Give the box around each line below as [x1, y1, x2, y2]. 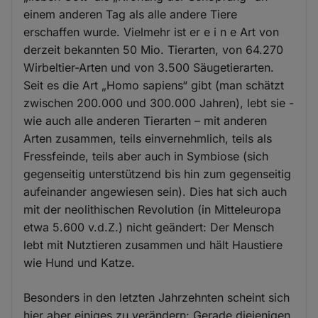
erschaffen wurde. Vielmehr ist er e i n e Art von [23, 24, 280, 39]
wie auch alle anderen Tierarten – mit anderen [23, 113, 268, 128]
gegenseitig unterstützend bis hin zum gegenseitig [23, 166, 292, 181]
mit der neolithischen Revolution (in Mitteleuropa [23, 202, 282, 216]
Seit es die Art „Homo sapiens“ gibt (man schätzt [23, 77, 285, 92]
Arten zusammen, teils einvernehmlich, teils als [23, 131, 273, 146]
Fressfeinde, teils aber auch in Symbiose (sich [23, 148, 269, 163]
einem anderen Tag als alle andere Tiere [23, 6, 238, 21]
